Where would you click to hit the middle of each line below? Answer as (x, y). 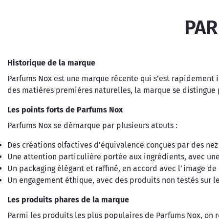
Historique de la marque (51, 63)
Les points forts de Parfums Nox (65, 110)
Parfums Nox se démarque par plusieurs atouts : (92, 125)
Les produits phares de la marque (68, 200)
